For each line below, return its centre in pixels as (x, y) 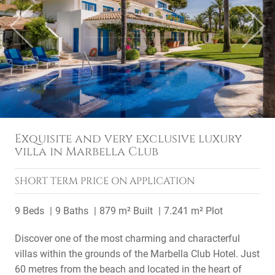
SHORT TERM (48, 181)
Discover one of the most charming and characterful (127, 238)
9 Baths (72, 211)
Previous (40, 32)
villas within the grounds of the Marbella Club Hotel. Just (137, 254)
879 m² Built (126, 211)
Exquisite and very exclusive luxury (128, 139)
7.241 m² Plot (193, 211)
